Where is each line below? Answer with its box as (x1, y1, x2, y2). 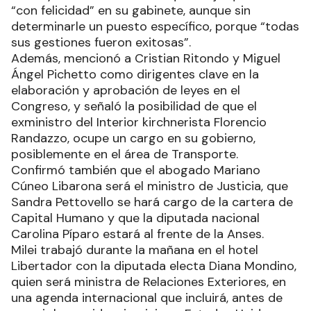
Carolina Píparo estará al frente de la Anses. (11, 226, 264, 243)
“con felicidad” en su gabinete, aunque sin (11, 2, 251, 19)
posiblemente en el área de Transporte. (11, 146, 242, 163)
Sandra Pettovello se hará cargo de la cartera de (11, 194, 293, 211)
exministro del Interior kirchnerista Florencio (11, 114, 267, 131)
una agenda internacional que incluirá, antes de (11, 289, 283, 307)
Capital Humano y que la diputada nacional (11, 210, 260, 227)
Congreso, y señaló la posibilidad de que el (11, 98, 257, 115)
